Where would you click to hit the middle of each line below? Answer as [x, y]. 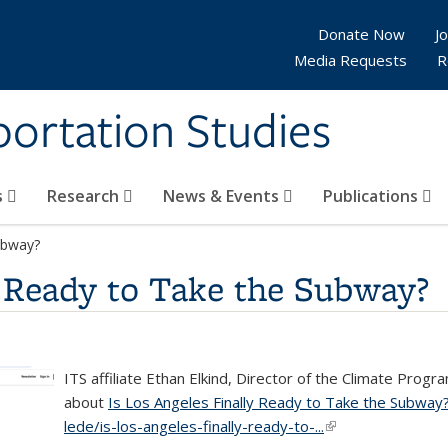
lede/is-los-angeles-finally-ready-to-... [194, 426]
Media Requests [350, 60]
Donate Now [361, 34]
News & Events [223, 196]
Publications [372, 196]
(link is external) [377, 426]
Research [85, 196]
